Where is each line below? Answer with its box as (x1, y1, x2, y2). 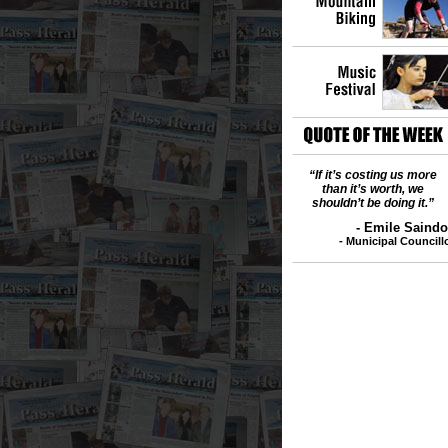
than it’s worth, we (322, 182, 424, 196)
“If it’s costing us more (309, 168, 437, 182)
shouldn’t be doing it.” (312, 196, 434, 210)
